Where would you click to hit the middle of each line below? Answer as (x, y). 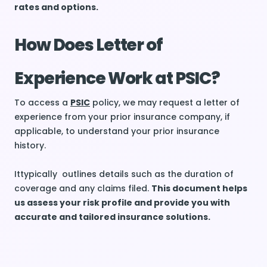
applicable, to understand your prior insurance (117, 131)
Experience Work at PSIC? (117, 78)
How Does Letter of (89, 45)
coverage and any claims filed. (83, 188)
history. (30, 145)
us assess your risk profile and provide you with (122, 203)
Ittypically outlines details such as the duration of (124, 174)
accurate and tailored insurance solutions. (112, 217)
